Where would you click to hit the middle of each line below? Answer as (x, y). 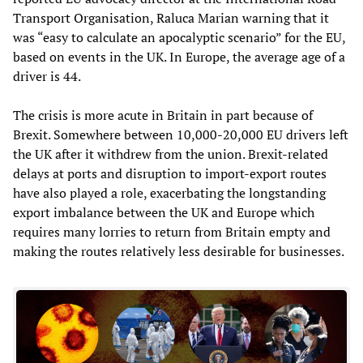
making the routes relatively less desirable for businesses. (179, 251)
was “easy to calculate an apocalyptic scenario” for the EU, (179, 37)
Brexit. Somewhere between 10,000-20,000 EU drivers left (181, 134)
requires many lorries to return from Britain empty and (172, 231)
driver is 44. (47, 76)
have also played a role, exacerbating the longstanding (169, 192)
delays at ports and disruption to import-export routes (170, 173)
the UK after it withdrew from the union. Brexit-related (171, 154)
